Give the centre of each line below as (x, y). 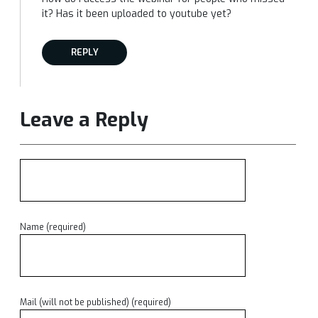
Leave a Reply (84, 120)
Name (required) (53, 227)
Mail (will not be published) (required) (95, 302)
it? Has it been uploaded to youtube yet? (137, 14)
